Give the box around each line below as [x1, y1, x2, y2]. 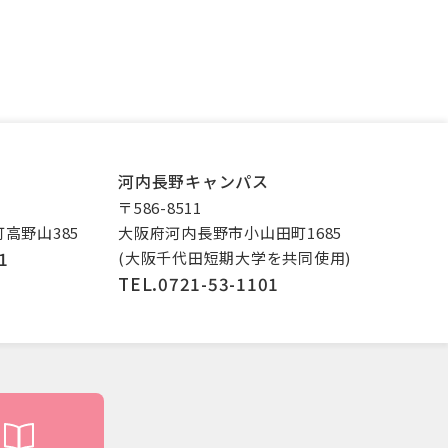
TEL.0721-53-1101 [118, 271, 279, 296]
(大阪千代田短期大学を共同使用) [118, 247, 351, 268]
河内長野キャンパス [118, 169, 269, 193]
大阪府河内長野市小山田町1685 [118, 222, 342, 243]
